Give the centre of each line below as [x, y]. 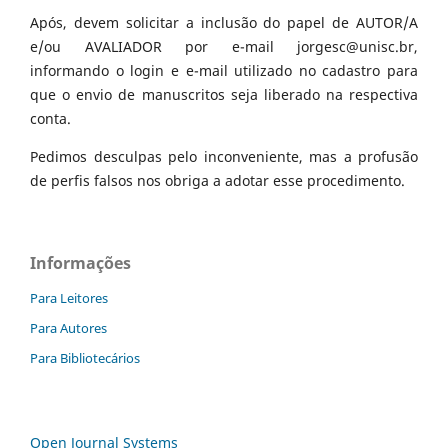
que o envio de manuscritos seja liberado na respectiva [224, 95]
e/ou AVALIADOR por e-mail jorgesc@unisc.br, [224, 47]
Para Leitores [69, 298]
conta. [50, 119]
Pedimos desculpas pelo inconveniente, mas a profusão [224, 157]
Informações [80, 263]
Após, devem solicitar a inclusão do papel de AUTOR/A [224, 23]
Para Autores [68, 328]
